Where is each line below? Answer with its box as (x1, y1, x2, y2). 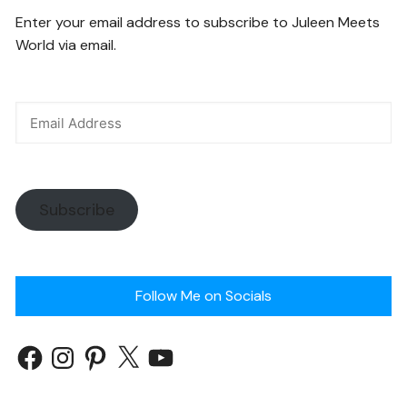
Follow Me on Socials (134, 286, 272, 306)
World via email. (15, 35, 117, 55)
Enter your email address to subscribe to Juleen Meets (15, 13, 381, 33)
